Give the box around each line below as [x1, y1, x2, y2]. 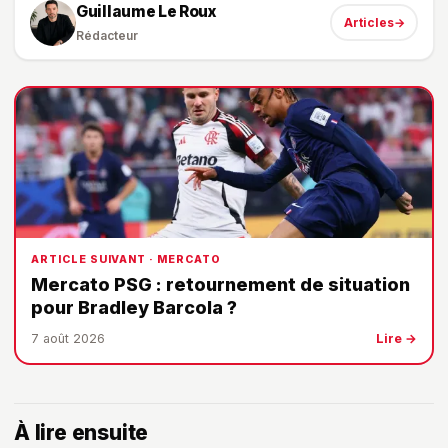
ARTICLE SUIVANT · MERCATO [31, 253, 221, 267]
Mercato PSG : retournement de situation [31, 274, 410, 296]
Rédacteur [76, 28, 138, 44]
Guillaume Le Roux [76, 2, 217, 22]
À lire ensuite [14, 420, 149, 446]
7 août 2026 [31, 331, 105, 347]
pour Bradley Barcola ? [31, 297, 237, 319]
